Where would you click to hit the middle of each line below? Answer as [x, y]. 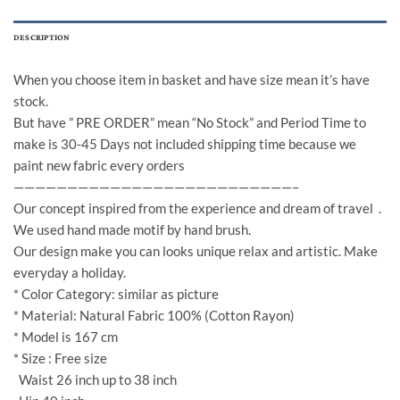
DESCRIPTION [42, 37]
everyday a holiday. [70, 272]
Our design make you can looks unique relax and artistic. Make [196, 251]
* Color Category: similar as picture [116, 294]
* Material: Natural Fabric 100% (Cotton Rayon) [154, 315]
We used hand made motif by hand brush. [132, 229]
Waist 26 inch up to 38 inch [95, 379]
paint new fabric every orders [99, 165]
